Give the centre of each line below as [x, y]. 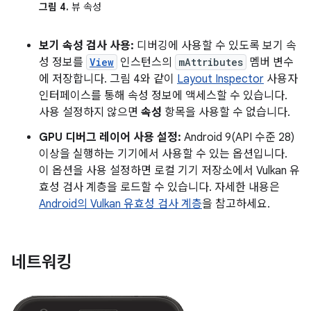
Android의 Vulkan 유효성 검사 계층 [120, 204]
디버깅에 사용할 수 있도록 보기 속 [215, 46]
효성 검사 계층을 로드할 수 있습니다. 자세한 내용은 [159, 187]
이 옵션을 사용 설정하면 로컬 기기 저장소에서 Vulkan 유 [169, 171]
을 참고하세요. [236, 204]
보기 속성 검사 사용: [86, 46]
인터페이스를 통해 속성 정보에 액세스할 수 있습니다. [163, 96]
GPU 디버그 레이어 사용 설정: [110, 137]
